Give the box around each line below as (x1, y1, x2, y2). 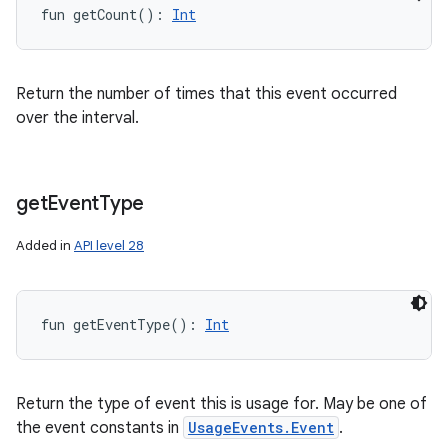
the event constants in (16, 418, 183, 438)
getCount (73, 5, 137, 24)
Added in (16, 237, 74, 254)
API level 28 (74, 237, 144, 254)
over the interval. (16, 108, 139, 128)
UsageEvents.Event (188, 418, 334, 437)
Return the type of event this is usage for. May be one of (16, 394, 427, 414)
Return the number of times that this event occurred (16, 84, 397, 104)
